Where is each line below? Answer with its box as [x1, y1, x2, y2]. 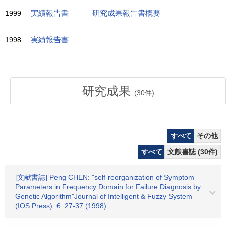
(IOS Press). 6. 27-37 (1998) [15, 202, 106, 210]
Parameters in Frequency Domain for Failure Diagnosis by [15, 183, 201, 191]
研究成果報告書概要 [92, 9, 160, 17]
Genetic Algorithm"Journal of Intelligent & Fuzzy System [15, 192, 192, 200]
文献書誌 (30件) [167, 148, 218, 156]
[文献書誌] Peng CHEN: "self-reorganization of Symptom [15, 173, 194, 181]
